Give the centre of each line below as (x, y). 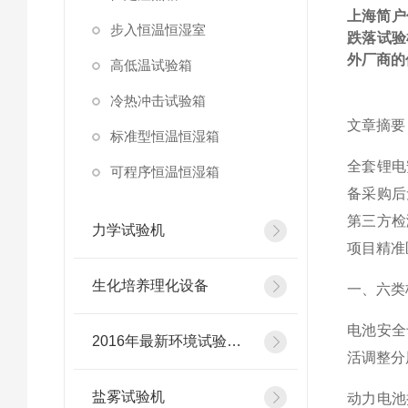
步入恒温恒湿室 (158, 30)
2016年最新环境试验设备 (234, 341)
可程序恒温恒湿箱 (165, 172)
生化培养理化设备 (150, 286)
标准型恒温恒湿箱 (165, 136)
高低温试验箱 (151, 65)
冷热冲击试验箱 (158, 101)
